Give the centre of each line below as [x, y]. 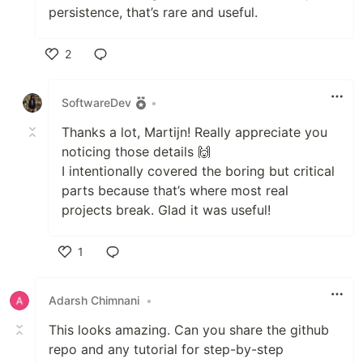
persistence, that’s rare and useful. [153, 12]
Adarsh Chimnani [94, 301]
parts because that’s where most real [175, 190]
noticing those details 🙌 [136, 151]
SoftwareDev [96, 103]
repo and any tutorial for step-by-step [166, 349]
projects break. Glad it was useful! [166, 209]
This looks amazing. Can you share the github [189, 329]
